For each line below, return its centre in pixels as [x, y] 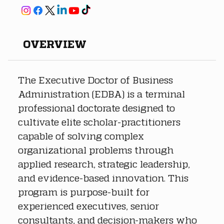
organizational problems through [97, 149]
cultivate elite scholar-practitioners [100, 121]
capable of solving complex [82, 135]
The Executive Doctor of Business [97, 79]
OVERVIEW [55, 44]
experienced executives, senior [90, 205]
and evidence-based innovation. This [104, 177]
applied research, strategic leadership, [105, 163]
